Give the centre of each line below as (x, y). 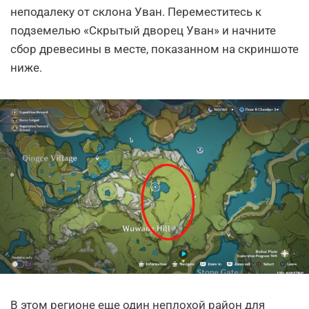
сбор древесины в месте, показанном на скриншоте (154, 49)
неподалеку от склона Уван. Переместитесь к (136, 12)
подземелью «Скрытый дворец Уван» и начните (143, 31)
